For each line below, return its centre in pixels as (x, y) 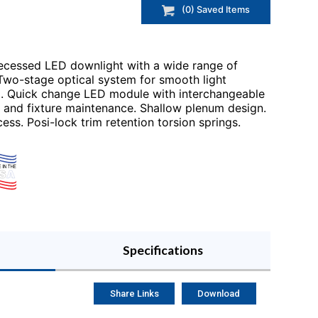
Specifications (163, 250)
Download (219, 293)
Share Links (134, 293)
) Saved (208, 10)
